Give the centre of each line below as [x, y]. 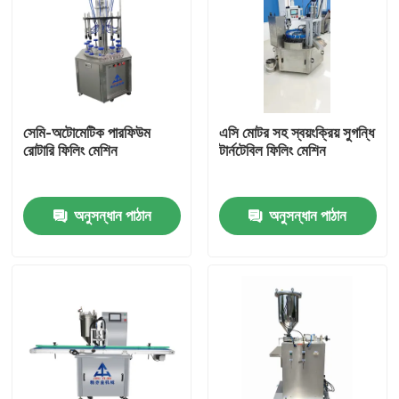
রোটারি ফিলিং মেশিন [71, 151]
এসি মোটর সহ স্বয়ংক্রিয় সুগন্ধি [296, 133]
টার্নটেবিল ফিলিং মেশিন [272, 151]
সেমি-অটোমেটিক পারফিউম [87, 133]
